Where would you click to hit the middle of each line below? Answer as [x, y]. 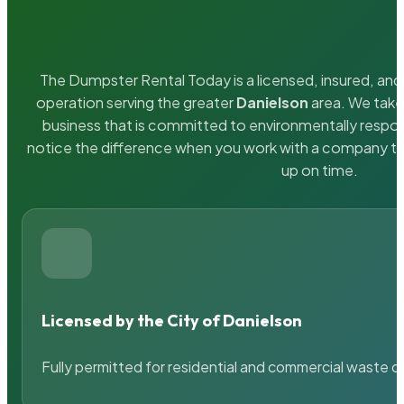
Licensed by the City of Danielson [172, 320]
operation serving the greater [137, 103]
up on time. [319, 170]
